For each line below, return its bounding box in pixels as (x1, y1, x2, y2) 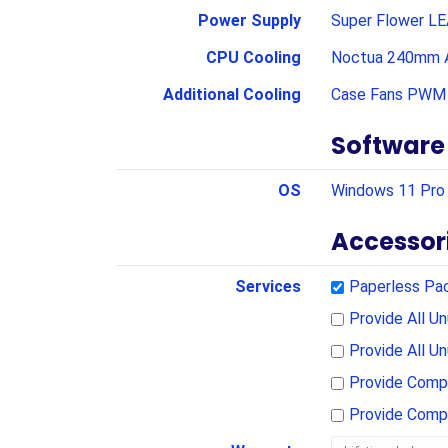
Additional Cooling (162, 85, 301, 104)
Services (234, 277, 301, 296)
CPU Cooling (205, 48, 301, 67)
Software (330, 129, 445, 162)
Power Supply (197, 11, 301, 30)
